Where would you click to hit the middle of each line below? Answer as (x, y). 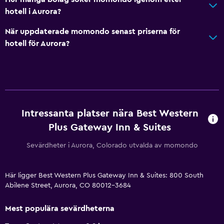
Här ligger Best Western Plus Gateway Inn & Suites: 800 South (104, 175)
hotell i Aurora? (33, 11)
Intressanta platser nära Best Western (110, 113)
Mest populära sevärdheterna (60, 208)
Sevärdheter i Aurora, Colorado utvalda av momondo (112, 145)
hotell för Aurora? (37, 43)
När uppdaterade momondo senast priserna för (92, 31)
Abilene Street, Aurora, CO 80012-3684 (68, 185)
